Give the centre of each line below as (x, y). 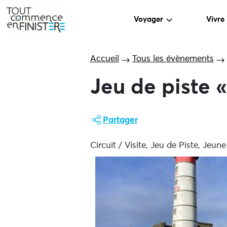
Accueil (104, 59)
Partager (120, 120)
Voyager (149, 20)
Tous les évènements (173, 59)
